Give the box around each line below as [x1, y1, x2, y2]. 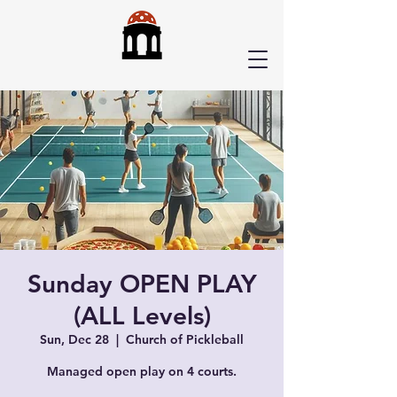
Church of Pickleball [126, 331, 244, 347]
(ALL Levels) [73, 300, 211, 331]
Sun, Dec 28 [40, 331, 109, 347]
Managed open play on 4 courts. [47, 363, 237, 379]
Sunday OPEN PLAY [27, 269, 257, 299]
